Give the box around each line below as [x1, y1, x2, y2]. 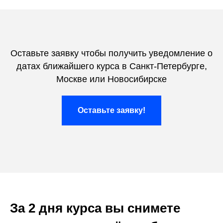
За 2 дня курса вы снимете [10, 201, 180, 216]
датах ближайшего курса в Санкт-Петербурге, [16, 61, 207, 72]
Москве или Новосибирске [56, 74, 167, 85]
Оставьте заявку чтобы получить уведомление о [10, 48, 213, 59]
